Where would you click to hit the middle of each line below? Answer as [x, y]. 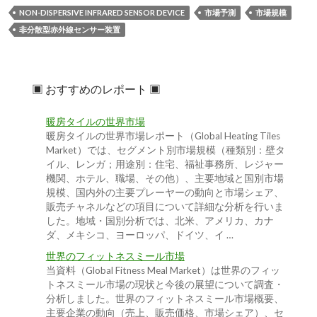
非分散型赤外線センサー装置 [70, 30]
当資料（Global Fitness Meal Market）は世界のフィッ [163, 271]
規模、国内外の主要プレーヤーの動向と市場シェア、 [165, 193]
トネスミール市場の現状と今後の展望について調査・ [165, 285]
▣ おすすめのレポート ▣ [96, 89]
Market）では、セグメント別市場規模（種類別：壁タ [165, 150]
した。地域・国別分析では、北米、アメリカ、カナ [160, 221]
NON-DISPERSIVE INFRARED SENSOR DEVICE [102, 13]
